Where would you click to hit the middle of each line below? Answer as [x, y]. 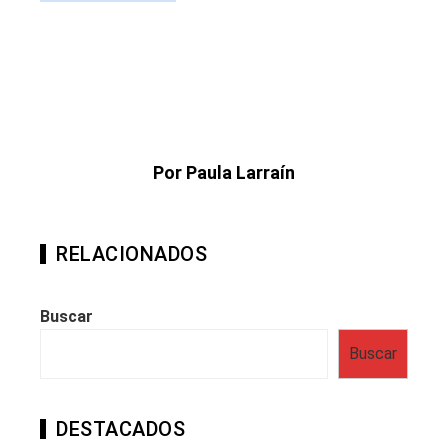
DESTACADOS [120, 428]
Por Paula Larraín [224, 172]
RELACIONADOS [131, 253]
